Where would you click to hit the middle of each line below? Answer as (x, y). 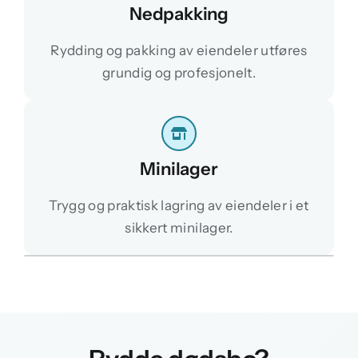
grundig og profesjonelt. (179, 72)
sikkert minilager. (179, 227)
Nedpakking (179, 14)
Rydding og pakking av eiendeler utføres (179, 50)
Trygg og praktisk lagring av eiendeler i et (179, 205)
